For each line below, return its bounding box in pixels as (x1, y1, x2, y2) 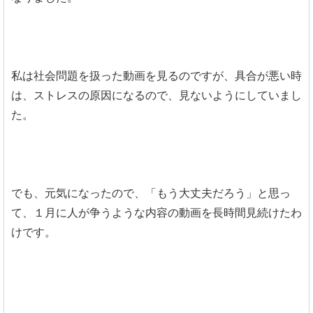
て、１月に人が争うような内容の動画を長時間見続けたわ (11, 205, 302, 219)
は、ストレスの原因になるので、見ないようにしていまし (11, 88, 302, 102)
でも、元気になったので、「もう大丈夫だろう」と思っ (11, 186, 291, 200)
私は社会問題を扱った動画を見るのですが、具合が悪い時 (11, 68, 302, 82)
